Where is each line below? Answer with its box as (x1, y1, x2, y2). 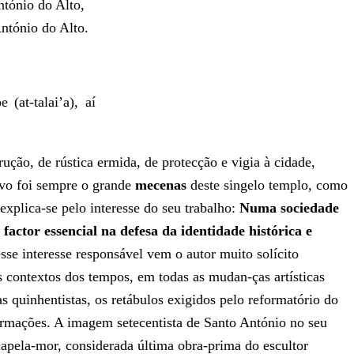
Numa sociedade (239, 199, 339, 216)
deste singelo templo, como (186, 176, 348, 193)
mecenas (135, 176, 186, 193)
